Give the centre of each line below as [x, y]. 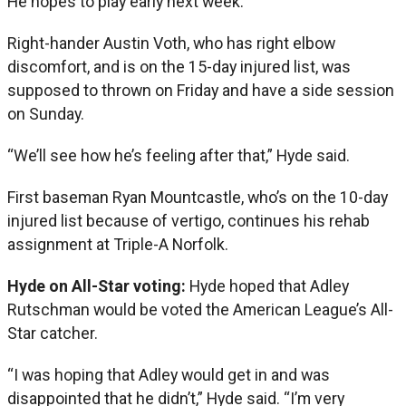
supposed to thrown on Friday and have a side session [201, 90]
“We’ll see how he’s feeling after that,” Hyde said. [179, 155]
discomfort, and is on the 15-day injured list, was [179, 66]
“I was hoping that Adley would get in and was [169, 374]
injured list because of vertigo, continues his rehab [188, 220]
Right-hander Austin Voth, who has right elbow [171, 43]
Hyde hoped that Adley [269, 285]
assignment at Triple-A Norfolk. [118, 244]
